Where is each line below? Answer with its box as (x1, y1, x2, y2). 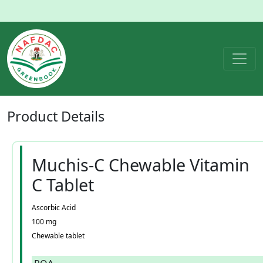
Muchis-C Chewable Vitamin (32, 153, 249, 176)
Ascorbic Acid (32, 203, 76, 213)
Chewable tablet (32, 231, 85, 241)
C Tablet (32, 173, 94, 196)
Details (61, 107, 104, 126)
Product (7, 107, 61, 126)
